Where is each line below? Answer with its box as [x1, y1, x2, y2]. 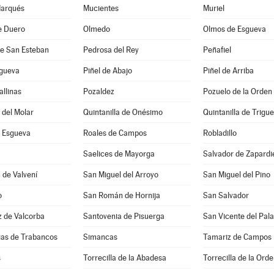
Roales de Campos [83, 128, 147, 138]
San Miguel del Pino [202, 170, 270, 179]
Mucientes [83, 4, 119, 13]
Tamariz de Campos [202, 232, 272, 242]
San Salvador [202, 191, 249, 200]
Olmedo [83, 24, 110, 34]
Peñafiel [202, 45, 231, 54]
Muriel [202, 4, 224, 13]
